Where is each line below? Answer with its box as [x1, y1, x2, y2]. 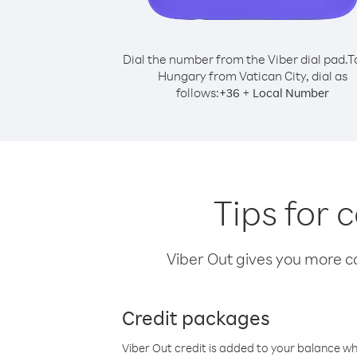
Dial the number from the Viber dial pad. [122, 51, 347, 67]
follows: [176, 84, 219, 100]
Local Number [253, 85, 329, 100]
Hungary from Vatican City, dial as [158, 68, 347, 84]
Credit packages [122, 304, 270, 330]
